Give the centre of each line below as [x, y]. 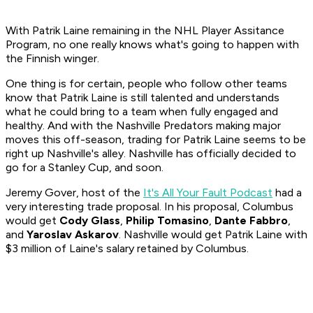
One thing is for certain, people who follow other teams [146, 84]
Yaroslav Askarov [73, 235]
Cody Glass [90, 221]
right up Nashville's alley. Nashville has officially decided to [151, 154]
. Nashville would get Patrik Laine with [213, 235]
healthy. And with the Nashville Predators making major [143, 126]
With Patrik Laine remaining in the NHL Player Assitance [145, 31]
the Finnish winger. [54, 59]
